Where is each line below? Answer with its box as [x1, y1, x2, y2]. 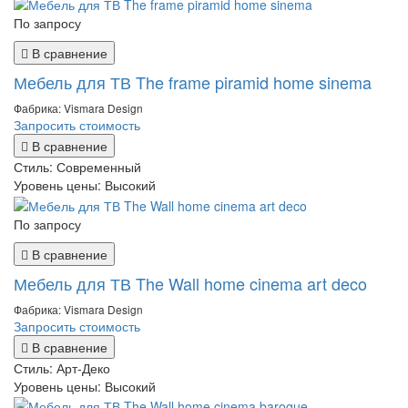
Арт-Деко [56, 358, 110, 377]
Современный [56, 158, 141, 177]
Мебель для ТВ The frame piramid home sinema [14, 70, 372, 95]
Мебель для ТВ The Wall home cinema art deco [14, 270, 367, 295]
